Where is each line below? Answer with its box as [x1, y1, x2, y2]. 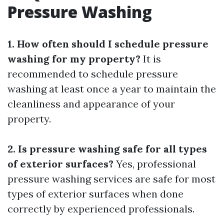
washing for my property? [7, 52, 140, 65]
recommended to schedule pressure [7, 67, 178, 80]
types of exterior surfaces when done [7, 187, 183, 200]
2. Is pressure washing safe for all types [7, 142, 207, 155]
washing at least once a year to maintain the [7, 82, 216, 95]
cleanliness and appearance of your [7, 97, 175, 110]
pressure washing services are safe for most [7, 172, 215, 185]
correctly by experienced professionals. [7, 202, 194, 215]
